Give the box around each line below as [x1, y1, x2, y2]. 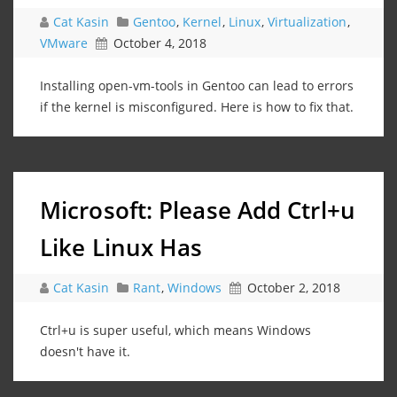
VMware [40, 34, 88, 51]
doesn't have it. [40, 342, 130, 360]
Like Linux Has [40, 230, 203, 263]
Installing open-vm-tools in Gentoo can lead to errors [40, 76, 354, 94]
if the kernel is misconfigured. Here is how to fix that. [40, 97, 354, 115]
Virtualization [268, 12, 346, 30]
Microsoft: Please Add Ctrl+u [40, 193, 355, 226]
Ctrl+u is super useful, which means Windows [40, 321, 311, 339]
